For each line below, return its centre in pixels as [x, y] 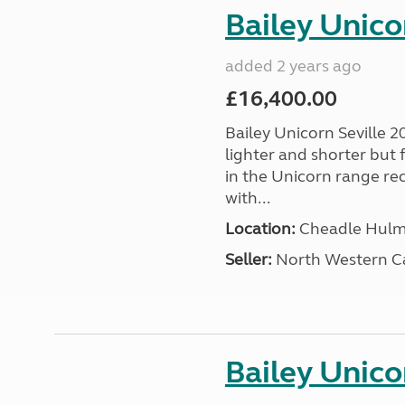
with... [247, 198]
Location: [260, 229]
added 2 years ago [293, 66]
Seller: [248, 259]
